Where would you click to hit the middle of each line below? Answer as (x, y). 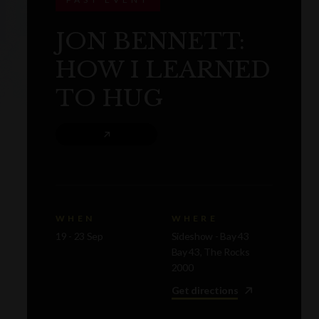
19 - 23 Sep (79, 236)
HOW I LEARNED (163, 70)
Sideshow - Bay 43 (210, 236)
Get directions (205, 291)
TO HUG (109, 99)
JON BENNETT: (150, 42)
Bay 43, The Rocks (210, 252)
